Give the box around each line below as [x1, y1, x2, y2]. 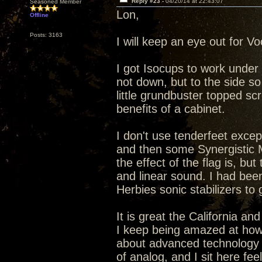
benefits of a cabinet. [116, 102, 225, 115]
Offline [30, 12, 49, 18]
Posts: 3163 [30, 32, 63, 38]
